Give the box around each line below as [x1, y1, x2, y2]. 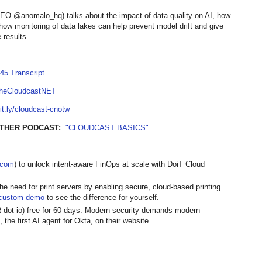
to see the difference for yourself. [44, 193, 159, 202]
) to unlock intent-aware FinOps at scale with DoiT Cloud [14, 159, 205, 168]
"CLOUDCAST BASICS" [65, 123, 149, 132]
